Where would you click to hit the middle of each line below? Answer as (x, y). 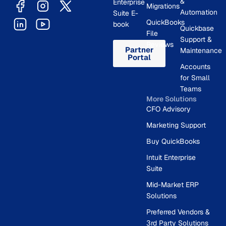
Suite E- (126, 13)
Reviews (160, 44)
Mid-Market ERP (173, 184)
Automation (199, 12)
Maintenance (201, 50)
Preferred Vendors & (178, 212)
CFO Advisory (169, 109)
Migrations (163, 6)
